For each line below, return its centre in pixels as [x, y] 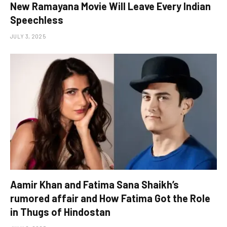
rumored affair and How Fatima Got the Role [110, 198]
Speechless [37, 20]
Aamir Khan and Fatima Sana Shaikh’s [94, 185]
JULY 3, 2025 [28, 36]
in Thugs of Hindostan [60, 212]
